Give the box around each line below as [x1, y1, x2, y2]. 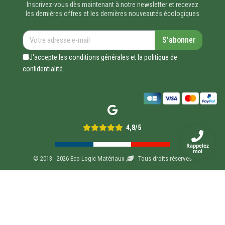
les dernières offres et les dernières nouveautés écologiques [26, 9, 199, 18]
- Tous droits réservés [134, 154, 192, 162]
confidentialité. [23, 64, 64, 73]
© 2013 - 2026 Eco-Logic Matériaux [33, 154, 126, 162]
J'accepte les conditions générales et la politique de [29, 53, 177, 61]
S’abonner [162, 35, 196, 45]
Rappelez [186, 142, 209, 149]
